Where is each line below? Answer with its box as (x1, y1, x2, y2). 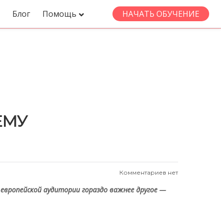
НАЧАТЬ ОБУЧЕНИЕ (122, 8, 199, 19)
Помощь (42, 8, 76, 19)
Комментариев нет (118, 169, 178, 176)
